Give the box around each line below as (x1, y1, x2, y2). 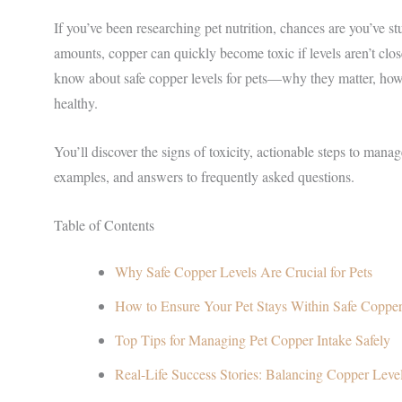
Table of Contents (54, 214, 154, 234)
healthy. (54, 93, 98, 113)
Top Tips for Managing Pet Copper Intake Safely (115, 329, 390, 349)
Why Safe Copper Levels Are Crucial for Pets (115, 261, 372, 281)
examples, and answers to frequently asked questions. (54, 166, 354, 186)
